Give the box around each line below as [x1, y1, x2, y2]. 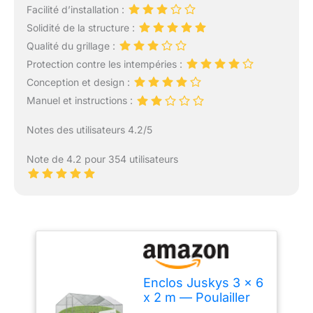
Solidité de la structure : [26, 21, 138, 34]
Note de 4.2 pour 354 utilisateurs [26, 152, 178, 165]
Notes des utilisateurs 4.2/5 [26, 123, 152, 136]
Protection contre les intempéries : [26, 58, 185, 71]
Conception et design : [26, 76, 133, 89]
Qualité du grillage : [26, 39, 118, 52]
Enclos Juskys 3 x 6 [143, 275, 264, 290]
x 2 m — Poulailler [143, 289, 251, 305]
